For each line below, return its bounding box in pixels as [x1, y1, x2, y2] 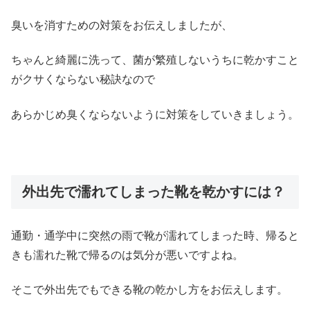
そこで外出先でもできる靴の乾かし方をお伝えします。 [11, 284, 288, 296]
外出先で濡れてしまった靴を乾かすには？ [22, 183, 285, 199]
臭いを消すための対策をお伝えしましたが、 [11, 19, 232, 32]
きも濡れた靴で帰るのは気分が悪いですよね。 [11, 248, 244, 261]
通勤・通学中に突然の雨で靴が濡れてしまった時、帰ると [11, 229, 299, 241]
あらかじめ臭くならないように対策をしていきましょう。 [11, 108, 299, 120]
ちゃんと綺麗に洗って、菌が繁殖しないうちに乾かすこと [11, 54, 299, 66]
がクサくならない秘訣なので [11, 73, 155, 86]
